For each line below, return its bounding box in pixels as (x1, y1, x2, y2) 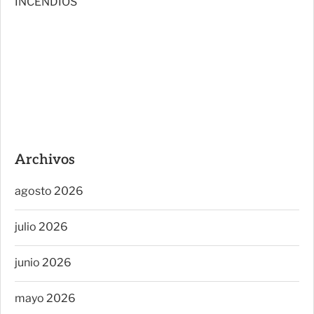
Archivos (15, 151, 75, 168)
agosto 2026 (15, 184, 83, 198)
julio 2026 (15, 219, 68, 233)
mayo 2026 (15, 291, 76, 305)
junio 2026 (15, 255, 71, 269)
